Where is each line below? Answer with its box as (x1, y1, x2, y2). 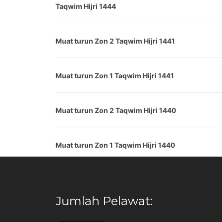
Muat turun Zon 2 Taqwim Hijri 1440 (55, 106, 176, 114)
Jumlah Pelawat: (55, 194, 153, 208)
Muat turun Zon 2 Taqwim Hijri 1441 (55, 37, 175, 45)
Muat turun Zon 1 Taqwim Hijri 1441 (55, 71, 174, 80)
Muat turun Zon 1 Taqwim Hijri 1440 (55, 141, 175, 149)
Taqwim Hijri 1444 (55, 2, 116, 10)
